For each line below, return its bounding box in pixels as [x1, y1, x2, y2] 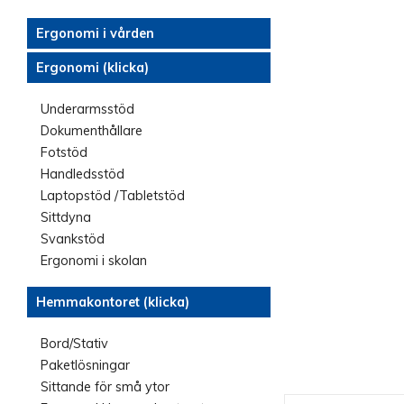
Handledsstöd [41, 166, 124, 182]
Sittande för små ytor [41, 379, 170, 395]
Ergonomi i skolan [41, 252, 147, 269]
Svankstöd [41, 231, 105, 247]
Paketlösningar [41, 357, 130, 373]
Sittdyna [41, 209, 91, 225]
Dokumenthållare [41, 123, 142, 139]
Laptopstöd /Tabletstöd [41, 188, 185, 204]
